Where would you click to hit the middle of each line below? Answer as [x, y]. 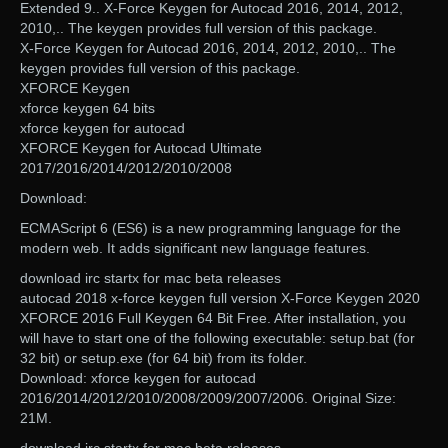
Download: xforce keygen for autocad [138, 378]
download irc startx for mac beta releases [150, 278]
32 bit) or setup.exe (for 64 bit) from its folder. [163, 358]
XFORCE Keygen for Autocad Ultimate [141, 148]
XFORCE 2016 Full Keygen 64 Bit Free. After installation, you [213, 318]
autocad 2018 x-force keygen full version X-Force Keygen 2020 [220, 298]
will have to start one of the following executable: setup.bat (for [217, 338]
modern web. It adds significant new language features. [195, 248]
